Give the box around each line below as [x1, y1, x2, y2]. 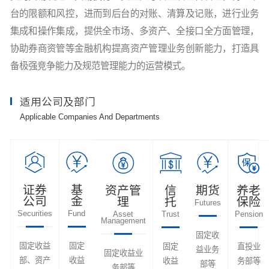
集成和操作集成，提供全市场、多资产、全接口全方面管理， [10, 26, 259, 37]
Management [100, 216, 146, 225]
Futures [194, 198, 221, 207]
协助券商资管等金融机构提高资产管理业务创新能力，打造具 [10, 43, 259, 54]
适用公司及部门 [20, 95, 96, 107]
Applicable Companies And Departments [20, 112, 160, 121]
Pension [234, 209, 263, 219]
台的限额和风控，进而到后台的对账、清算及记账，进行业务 [10, 8, 259, 19]
